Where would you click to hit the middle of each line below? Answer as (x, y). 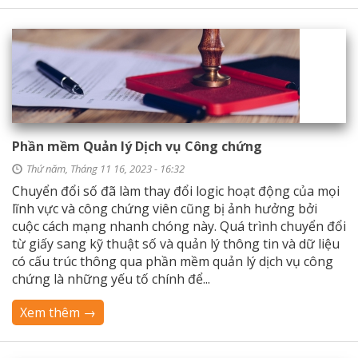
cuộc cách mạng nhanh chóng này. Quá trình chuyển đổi (179, 226)
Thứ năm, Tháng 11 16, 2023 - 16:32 (105, 169)
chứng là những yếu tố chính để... (111, 279)
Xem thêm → (58, 312)
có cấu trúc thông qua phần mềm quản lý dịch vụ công (173, 261)
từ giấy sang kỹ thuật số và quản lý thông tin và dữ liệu (176, 244)
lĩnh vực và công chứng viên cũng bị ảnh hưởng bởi (165, 209)
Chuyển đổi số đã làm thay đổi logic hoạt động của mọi (176, 191)
